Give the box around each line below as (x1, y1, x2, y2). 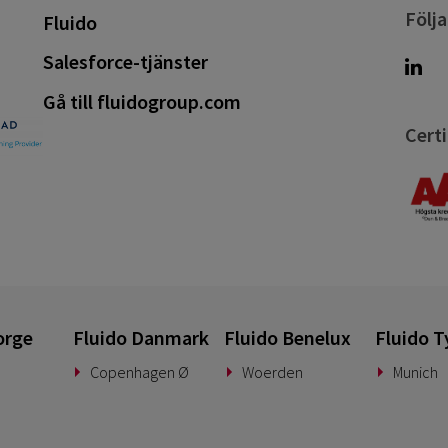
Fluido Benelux (223, 324, 351, 350)
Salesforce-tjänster (42, 49, 208, 75)
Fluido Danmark (72, 324, 209, 350)
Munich (392, 362, 438, 383)
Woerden (241, 362, 303, 383)
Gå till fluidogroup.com (42, 88, 241, 114)
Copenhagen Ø (90, 362, 190, 383)
